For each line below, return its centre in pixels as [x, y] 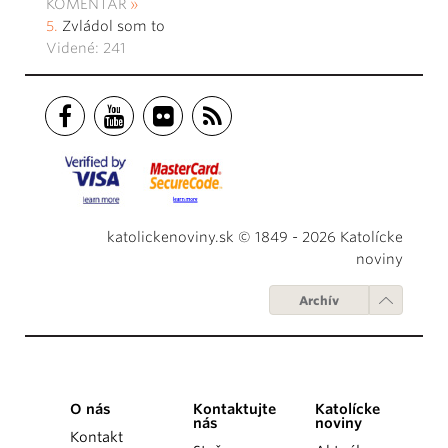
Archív [319, 301]
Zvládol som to [113, 26]
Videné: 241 [86, 48]
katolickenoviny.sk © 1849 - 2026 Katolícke [255, 237]
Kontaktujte [234, 409]
